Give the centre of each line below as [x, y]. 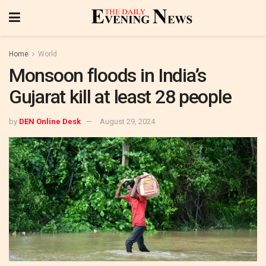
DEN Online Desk [50, 121]
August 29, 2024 [127, 121]
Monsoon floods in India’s [107, 75]
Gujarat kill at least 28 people [120, 97]
